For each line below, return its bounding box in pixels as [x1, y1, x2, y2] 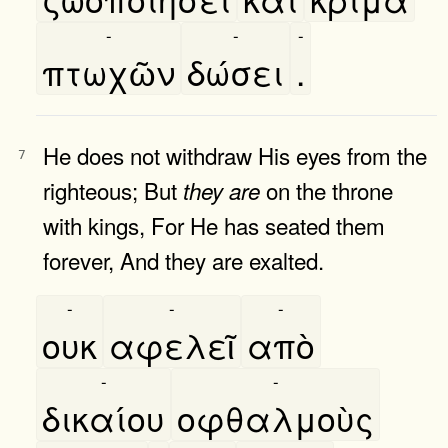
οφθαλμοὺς [177, 392, 374, 442]
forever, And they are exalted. [43, 243, 324, 276]
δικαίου [42, 392, 165, 442]
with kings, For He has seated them [43, 208, 385, 241]
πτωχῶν [42, 46, 175, 96]
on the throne [260, 173, 393, 206]
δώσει [187, 46, 284, 96]
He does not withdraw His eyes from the [43, 138, 427, 171]
